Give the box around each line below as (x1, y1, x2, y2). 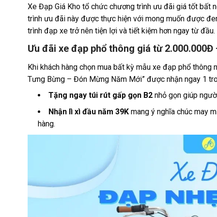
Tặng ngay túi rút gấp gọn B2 (48, 90, 153, 100)
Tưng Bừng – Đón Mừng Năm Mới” (28, 74, 145, 84)
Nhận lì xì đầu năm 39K (48, 107, 129, 117)
